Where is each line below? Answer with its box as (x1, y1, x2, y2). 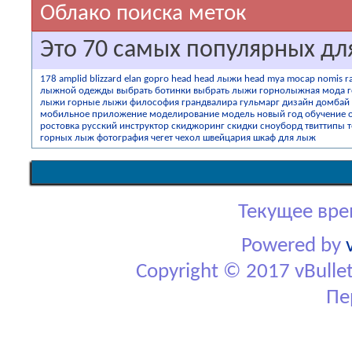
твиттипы (305, 121, 345, 131)
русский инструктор (82, 121, 169, 131)
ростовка (40, 121, 79, 131)
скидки (227, 121, 258, 131)
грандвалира (181, 97, 237, 108)
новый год (257, 109, 302, 119)
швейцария (203, 133, 251, 143)
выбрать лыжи (193, 86, 257, 96)
